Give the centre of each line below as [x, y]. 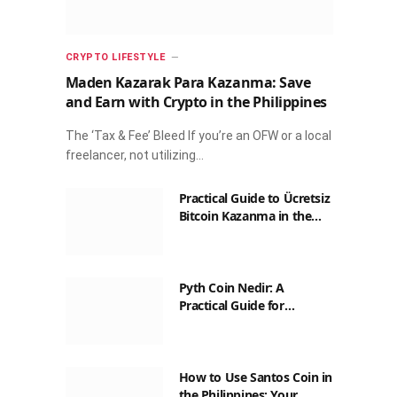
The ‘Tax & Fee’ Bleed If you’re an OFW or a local [198, 136]
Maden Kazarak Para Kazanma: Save [188, 83]
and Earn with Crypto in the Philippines [196, 102]
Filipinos [202, 323]
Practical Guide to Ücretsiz [254, 198]
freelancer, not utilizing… [134, 156]
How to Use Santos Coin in [256, 378]
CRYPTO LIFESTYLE [115, 58]
